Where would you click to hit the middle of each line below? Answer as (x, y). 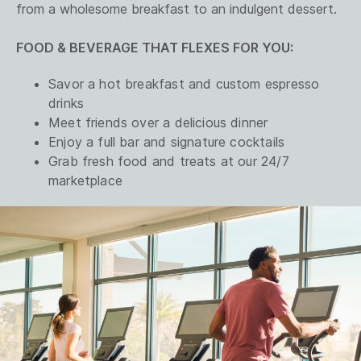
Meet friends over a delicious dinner (158, 122)
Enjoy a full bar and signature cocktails (167, 142)
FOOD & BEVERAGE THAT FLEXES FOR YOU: (155, 48)
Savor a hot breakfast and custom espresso (184, 84)
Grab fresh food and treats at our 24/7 (169, 161)
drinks (66, 103)
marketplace (85, 180)
